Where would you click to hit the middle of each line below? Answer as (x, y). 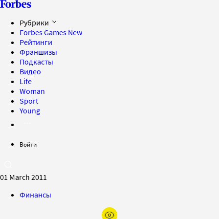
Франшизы (38, 52)
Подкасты (36, 62)
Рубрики (35, 22)
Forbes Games (44, 32)
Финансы (35, 195)
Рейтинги (36, 42)
